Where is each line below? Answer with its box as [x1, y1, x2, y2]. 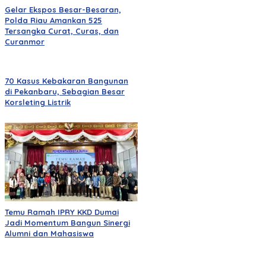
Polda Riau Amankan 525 [5, 15, 102, 26]
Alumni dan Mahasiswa [5, 228, 94, 238]
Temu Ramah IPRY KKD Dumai [5, 207, 119, 217]
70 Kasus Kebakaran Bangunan [5, 76, 128, 86]
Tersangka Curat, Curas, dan [5, 26, 119, 36]
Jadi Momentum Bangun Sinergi [5, 217, 130, 227]
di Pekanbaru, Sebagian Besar [5, 87, 125, 97]
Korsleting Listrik [5, 97, 71, 107]
